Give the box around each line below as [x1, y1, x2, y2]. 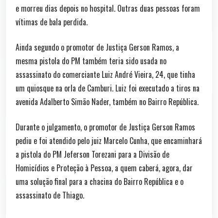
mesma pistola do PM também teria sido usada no [16, 55, 166, 67]
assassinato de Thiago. [16, 189, 84, 201]
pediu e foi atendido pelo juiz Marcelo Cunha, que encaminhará [16, 135, 202, 146]
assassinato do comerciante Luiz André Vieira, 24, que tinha [16, 69, 195, 80]
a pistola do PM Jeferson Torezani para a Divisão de [16, 148, 169, 160]
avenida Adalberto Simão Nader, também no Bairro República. [16, 96, 199, 108]
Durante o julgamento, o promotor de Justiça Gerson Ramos [16, 121, 195, 133]
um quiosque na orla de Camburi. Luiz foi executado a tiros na [16, 82, 200, 94]
